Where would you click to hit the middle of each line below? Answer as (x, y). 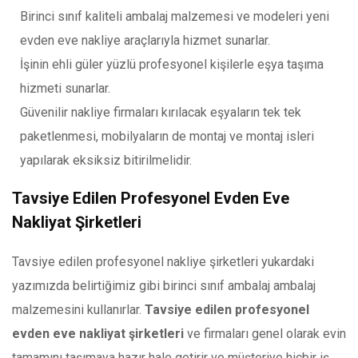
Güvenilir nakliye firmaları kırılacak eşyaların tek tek (161, 112)
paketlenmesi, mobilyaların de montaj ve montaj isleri (167, 136)
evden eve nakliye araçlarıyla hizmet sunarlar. (145, 40)
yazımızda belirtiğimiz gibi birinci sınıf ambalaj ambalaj (164, 286)
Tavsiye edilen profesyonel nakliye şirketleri (135, 262)
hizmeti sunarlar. (65, 88)
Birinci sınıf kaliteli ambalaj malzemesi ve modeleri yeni (175, 16)
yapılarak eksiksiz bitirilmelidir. (106, 160)
